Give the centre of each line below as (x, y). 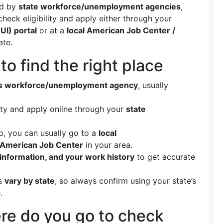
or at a (52, 30)
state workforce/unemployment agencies (100, 6)
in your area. (108, 145)
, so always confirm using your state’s (125, 181)
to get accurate (165, 157)
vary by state (30, 181)
